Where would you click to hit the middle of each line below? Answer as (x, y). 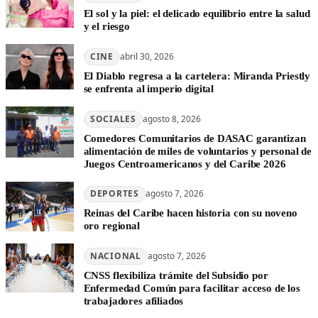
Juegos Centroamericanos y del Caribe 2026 (185, 164)
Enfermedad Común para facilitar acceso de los (192, 288)
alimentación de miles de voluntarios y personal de (198, 151)
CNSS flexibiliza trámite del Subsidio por (176, 275)
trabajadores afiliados (133, 301)
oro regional (111, 226)
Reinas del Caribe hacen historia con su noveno (190, 213)
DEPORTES (114, 194)
